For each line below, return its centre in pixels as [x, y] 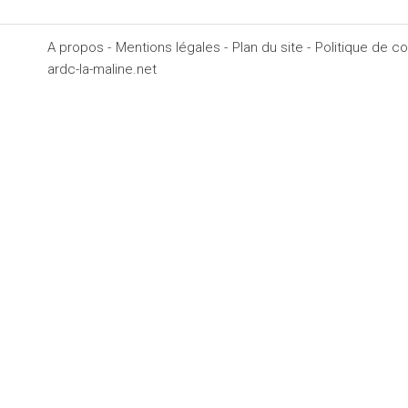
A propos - [79, 48]
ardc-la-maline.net [102, 70]
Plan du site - [271, 48]
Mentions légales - [172, 48]
